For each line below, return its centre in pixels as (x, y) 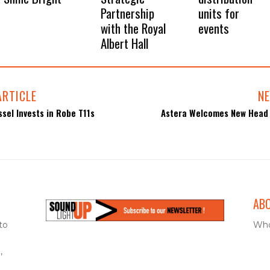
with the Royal (133, 28)
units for (218, 13)
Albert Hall (125, 43)
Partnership (128, 13)
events (213, 28)
